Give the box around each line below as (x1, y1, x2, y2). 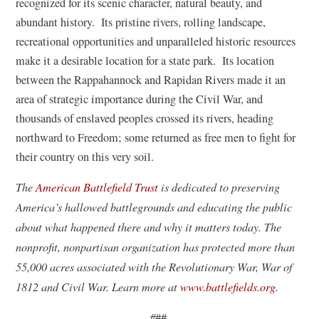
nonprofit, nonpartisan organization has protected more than (16, 239, 296, 254)
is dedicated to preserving (158, 179, 281, 194)
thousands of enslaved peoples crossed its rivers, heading (16, 110, 274, 126)
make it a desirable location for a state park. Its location (16, 53, 275, 68)
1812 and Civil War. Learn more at (16, 279, 181, 294)
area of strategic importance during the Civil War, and (16, 91, 263, 107)
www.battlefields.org (180, 279, 276, 294)
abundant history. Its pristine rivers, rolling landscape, (16, 14, 266, 30)
